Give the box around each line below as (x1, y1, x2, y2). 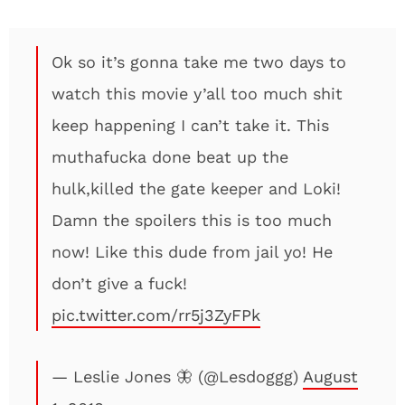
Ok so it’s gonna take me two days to (52, 52, 346, 71)
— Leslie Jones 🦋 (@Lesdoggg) (52, 367, 303, 386)
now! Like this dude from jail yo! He (52, 242, 333, 261)
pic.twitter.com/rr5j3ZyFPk (52, 306, 260, 325)
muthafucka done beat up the (52, 147, 288, 166)
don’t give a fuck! (52, 274, 187, 293)
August (303, 367, 358, 386)
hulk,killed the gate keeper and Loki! (52, 179, 341, 198)
